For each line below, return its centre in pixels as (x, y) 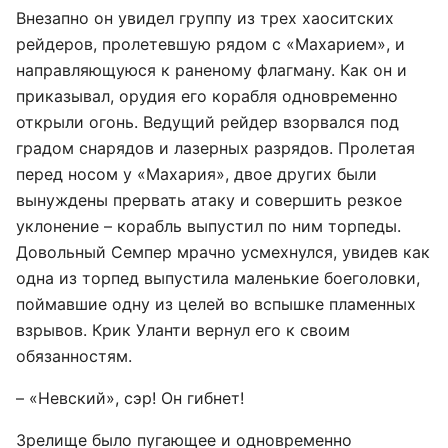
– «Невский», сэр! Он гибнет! (130, 398)
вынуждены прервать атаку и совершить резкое (209, 200)
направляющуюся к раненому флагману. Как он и (211, 70)
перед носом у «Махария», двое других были (196, 174)
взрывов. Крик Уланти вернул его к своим (183, 330)
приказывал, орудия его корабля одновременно (207, 96)
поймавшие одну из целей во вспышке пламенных (216, 304)
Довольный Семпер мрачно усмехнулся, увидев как (223, 252)
